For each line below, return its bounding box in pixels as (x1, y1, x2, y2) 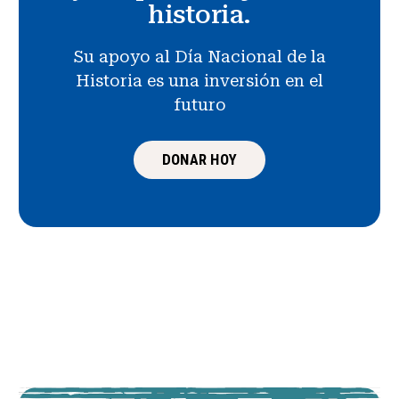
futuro (173, 94, 226, 114)
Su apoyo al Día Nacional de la (73, 46, 326, 66)
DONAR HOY (161, 151, 238, 169)
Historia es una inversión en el (76, 70, 323, 90)
